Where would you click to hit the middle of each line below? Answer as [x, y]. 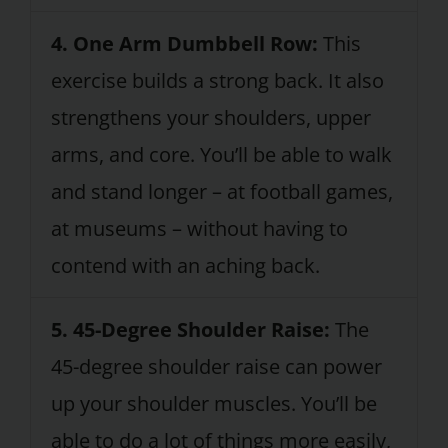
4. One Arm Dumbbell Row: [184, 44]
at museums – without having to [199, 229]
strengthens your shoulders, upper [210, 118]
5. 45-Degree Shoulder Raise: [190, 330]
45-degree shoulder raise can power [216, 367]
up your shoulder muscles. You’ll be [213, 404]
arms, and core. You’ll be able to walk [221, 155]
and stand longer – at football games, [221, 192]
